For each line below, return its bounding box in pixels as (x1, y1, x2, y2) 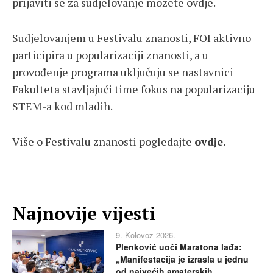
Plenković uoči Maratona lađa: (116, 241, 242, 253)
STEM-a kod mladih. (12, 99, 113, 114)
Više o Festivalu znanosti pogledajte (12, 134, 194, 149)
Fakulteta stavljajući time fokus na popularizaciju (12, 82, 255, 97)
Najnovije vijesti (12, 201, 155, 226)
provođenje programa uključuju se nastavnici (12, 65, 233, 80)
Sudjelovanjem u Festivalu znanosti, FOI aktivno (12, 30, 251, 46)
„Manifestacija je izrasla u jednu (116, 253, 249, 266)
